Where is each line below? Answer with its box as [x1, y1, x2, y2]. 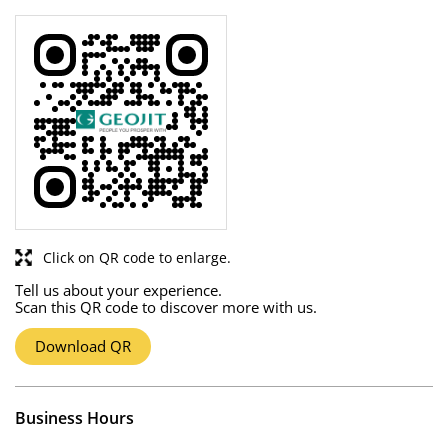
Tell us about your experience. [15, 279, 222, 300]
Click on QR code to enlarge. [43, 247, 231, 267]
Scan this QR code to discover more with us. [15, 296, 317, 317]
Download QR [35, 335, 131, 356]
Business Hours [15, 406, 134, 429]
